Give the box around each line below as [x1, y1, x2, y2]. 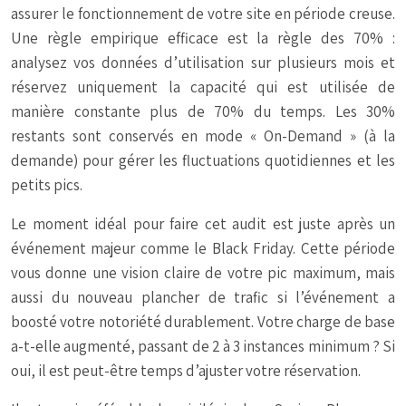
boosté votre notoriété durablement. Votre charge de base [11, 312, 395, 333]
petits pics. [11, 175, 82, 196]
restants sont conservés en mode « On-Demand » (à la [11, 126, 395, 147]
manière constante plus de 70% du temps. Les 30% [11, 101, 395, 122]
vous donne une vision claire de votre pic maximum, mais [11, 263, 395, 284]
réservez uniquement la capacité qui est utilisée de [11, 77, 395, 98]
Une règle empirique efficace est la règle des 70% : [11, 28, 395, 49]
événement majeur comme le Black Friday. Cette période [11, 238, 395, 259]
